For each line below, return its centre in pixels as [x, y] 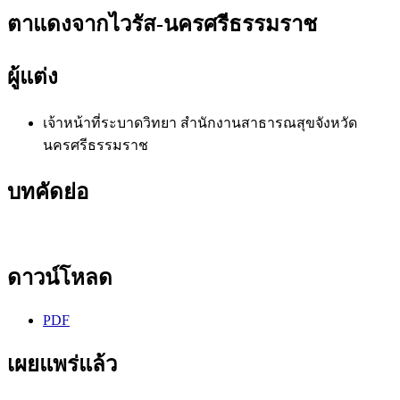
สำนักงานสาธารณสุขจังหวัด [269, 122]
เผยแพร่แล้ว [62, 365]
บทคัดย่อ [48, 192]
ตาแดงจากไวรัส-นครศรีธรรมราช [162, 24]
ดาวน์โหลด [60, 278]
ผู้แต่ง [33, 76]
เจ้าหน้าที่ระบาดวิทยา [112, 122]
